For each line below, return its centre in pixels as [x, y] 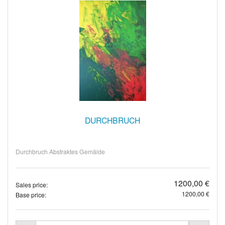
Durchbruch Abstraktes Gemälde [60, 152]
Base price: [31, 194]
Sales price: [32, 184]
